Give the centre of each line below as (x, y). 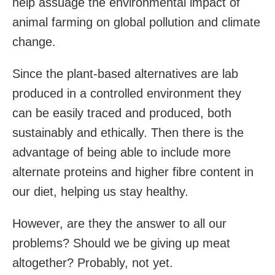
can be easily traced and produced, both (122, 113)
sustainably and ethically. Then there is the (128, 132)
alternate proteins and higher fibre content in (133, 172)
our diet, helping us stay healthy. (100, 191)
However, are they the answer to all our (119, 223)
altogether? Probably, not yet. (93, 262)
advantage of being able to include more (122, 152)
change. (34, 41)
